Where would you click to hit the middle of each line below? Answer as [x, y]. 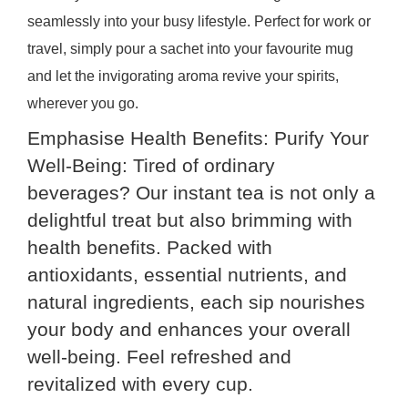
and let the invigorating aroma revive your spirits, [183, 76]
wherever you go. [82, 104]
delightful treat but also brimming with [189, 220]
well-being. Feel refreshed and [159, 357]
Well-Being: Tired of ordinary [151, 166]
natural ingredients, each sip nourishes [196, 302]
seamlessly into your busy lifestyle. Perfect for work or [199, 22]
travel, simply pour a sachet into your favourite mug [190, 49]
